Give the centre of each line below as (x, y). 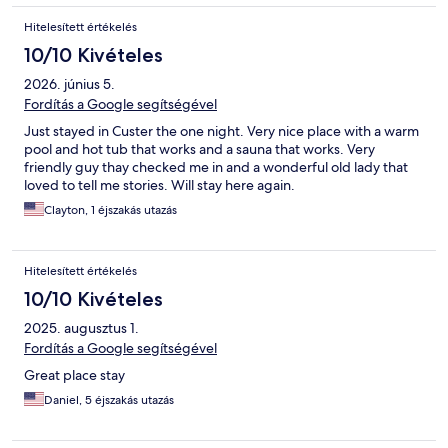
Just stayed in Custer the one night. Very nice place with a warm (221, 131)
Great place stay (74, 375)
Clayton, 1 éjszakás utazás (110, 210)
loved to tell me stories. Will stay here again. (159, 185)
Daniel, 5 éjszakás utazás (109, 400)
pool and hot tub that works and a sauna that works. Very (199, 149)
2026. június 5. (69, 84)
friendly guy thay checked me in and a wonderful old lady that (216, 167)
